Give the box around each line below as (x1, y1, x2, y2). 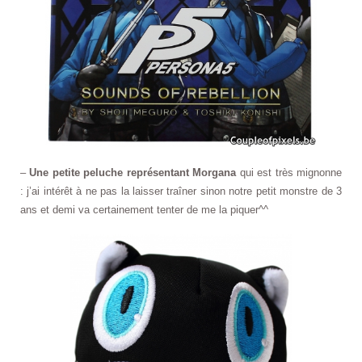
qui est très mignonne (236, 166, 343, 179)
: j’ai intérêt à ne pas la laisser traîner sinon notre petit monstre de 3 (20, 184, 342, 197)
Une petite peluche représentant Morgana (29, 166, 237, 179)
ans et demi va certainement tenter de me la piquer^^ (20, 203, 268, 216)
